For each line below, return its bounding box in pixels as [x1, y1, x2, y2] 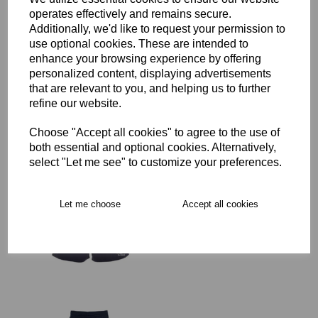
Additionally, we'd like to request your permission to [29, 23, 286, 35]
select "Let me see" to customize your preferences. [29, 156, 283, 168]
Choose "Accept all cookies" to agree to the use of [29, 126, 280, 138]
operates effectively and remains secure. [29, 8, 232, 20]
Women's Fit [170, 198, 226, 210]
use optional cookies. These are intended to [29, 38, 249, 50]
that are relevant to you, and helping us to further [29, 82, 271, 94]
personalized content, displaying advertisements [29, 67, 272, 79]
